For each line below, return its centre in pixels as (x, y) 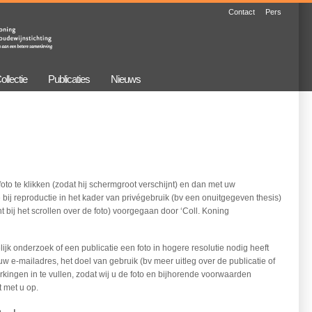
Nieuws (126, 79)
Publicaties (69, 79)
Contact (242, 12)
